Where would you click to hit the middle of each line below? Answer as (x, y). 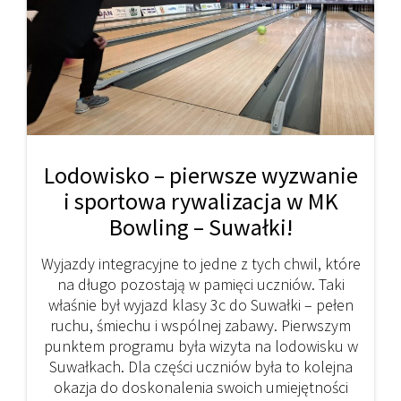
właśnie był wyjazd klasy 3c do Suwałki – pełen (200, 305)
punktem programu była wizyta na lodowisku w (200, 346)
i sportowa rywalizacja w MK (200, 201)
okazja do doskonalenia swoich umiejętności (200, 388)
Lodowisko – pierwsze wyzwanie (200, 175)
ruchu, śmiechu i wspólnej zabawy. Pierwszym (200, 326)
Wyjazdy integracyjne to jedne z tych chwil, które (200, 264)
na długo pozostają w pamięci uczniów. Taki (200, 285)
